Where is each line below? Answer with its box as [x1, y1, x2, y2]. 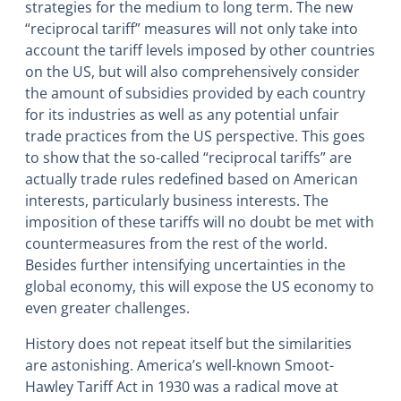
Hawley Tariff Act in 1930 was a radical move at [25, 377, 338, 397]
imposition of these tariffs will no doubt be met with [25, 212, 374, 233]
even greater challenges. [25, 298, 190, 319]
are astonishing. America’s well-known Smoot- [25, 355, 334, 376]
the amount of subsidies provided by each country [25, 83, 365, 104]
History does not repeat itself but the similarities [25, 334, 352, 354]
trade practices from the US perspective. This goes [25, 126, 365, 147]
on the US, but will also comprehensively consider [25, 62, 360, 82]
